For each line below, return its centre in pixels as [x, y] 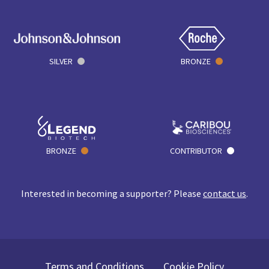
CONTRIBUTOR [196, 150]
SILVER [61, 61]
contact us [225, 193]
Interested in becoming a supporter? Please [112, 193]
